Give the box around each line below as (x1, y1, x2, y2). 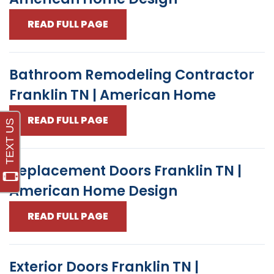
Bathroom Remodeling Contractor (9, 65, 254, 84)
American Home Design (9, 181, 177, 201)
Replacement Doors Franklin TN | (9, 161, 242, 180)
